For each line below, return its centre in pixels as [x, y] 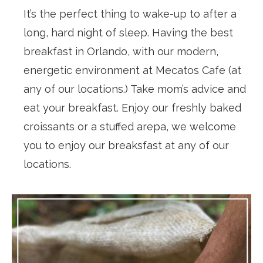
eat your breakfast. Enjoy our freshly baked [132, 107]
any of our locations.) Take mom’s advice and [135, 89]
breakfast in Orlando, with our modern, [121, 51]
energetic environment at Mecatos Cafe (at [132, 70]
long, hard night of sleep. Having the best [128, 32]
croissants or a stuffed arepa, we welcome [130, 126]
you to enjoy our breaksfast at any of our [126, 145]
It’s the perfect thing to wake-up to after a [130, 14]
